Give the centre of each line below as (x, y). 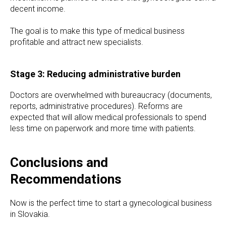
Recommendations (66, 179)
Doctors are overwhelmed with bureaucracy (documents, (111, 95)
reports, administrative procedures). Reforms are (96, 106)
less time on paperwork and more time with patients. (103, 128)
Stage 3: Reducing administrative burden (95, 74)
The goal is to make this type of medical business (97, 31)
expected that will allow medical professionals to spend (108, 117)
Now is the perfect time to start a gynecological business (111, 203)
